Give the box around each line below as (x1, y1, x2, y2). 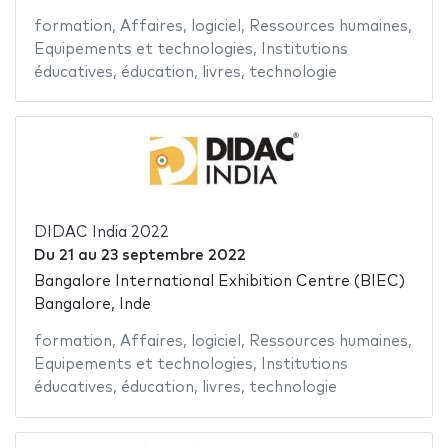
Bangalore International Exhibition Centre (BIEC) (33, 274, 405, 290)
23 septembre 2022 (100, 247, 246, 263)
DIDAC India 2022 (33, 224, 169, 240)
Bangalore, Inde (33, 297, 151, 313)
